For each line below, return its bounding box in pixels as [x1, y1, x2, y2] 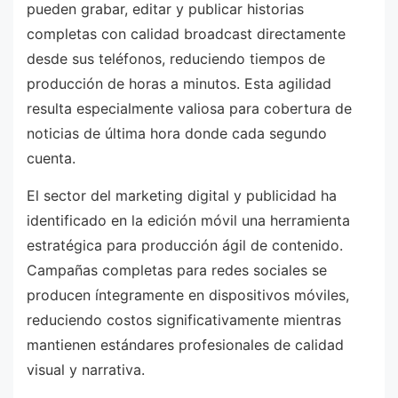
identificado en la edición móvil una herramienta [27, 211, 350, 230]
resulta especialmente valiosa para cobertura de [27, 99, 352, 118]
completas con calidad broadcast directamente [27, 25, 346, 44]
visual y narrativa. [27, 361, 145, 379]
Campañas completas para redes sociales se [27, 261, 327, 280]
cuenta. [27, 149, 76, 168]
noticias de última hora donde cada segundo [27, 124, 327, 143]
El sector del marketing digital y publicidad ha [27, 187, 337, 205]
